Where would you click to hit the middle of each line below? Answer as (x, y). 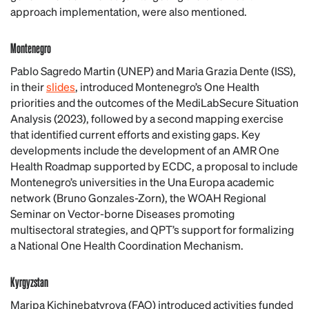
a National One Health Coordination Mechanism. (127, 245)
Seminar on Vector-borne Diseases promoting (122, 213)
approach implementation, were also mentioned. (129, 11)
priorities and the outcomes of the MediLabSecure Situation (154, 102)
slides (61, 87)
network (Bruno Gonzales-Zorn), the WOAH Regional (138, 198)
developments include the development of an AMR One (145, 150)
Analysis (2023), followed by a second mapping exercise (147, 118)
